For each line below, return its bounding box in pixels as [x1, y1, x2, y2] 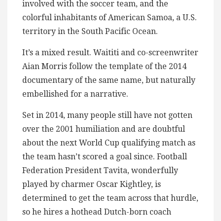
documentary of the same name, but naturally [22, 75, 195, 85]
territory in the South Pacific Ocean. [22, 26, 158, 36]
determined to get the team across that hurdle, [22, 193, 198, 203]
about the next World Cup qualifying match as [22, 138, 195, 147]
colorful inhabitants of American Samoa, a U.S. [22, 12, 197, 22]
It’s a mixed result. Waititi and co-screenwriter [22, 47, 198, 57]
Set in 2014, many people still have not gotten [22, 110, 192, 120]
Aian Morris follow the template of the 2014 [22, 61, 186, 71]
